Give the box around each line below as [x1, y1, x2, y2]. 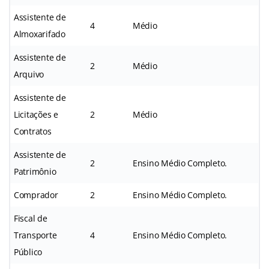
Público [14, 246, 43, 258]
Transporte [14, 229, 57, 241]
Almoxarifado [14, 28, 65, 40]
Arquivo [14, 68, 44, 80]
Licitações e [14, 108, 58, 120]
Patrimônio [14, 165, 56, 177]
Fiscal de [14, 212, 47, 224]
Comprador [14, 189, 58, 201]
